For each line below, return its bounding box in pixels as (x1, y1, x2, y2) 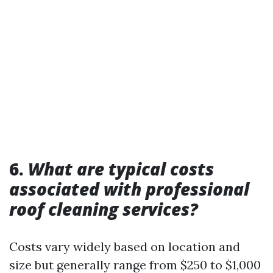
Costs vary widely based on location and (9, 239, 240, 254)
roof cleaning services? (9, 197, 198, 221)
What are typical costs (28, 157, 214, 180)
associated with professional (9, 177, 249, 200)
